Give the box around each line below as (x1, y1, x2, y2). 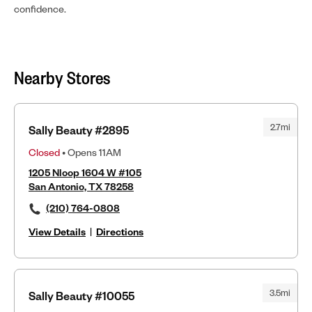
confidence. (14, 1, 66, 15)
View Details (29, 224, 86, 238)
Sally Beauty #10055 (29, 288, 134, 303)
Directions (96, 224, 143, 238)
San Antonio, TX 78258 (29, 179, 134, 193)
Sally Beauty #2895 (29, 122, 129, 137)
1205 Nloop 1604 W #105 (29, 165, 141, 179)
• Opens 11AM (60, 145, 121, 159)
